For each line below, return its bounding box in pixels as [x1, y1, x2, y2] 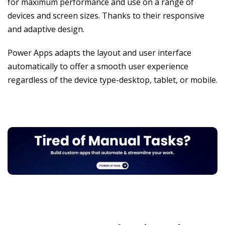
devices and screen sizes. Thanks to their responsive [8, 10, 204, 22]
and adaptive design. [8, 24, 84, 35]
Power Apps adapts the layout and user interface [8, 47, 191, 59]
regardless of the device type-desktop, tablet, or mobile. [8, 74, 217, 86]
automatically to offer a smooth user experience [8, 61, 188, 72]
